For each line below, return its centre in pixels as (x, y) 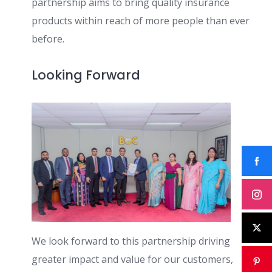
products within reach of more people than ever (141, 21)
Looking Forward (86, 75)
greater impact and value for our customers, (132, 259)
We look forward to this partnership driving (131, 241)
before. (48, 39)
